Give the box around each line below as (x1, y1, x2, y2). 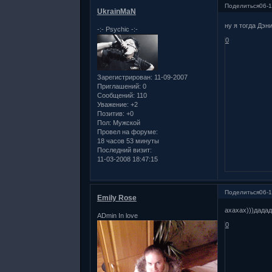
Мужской (110, 119, 140, 127)
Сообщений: (97, 92, 135, 100)
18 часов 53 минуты (97, 137, 159, 145)
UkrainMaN (97, 7, 136, 16)
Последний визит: (97, 146, 152, 154)
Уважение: (97, 101, 129, 109)
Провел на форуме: (97, 128, 158, 136)
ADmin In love (97, 212, 138, 220)
